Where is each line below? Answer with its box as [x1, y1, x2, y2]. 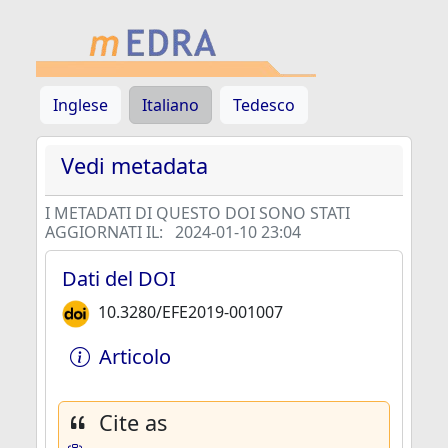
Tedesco [233, 94, 295, 116]
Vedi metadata [61, 151, 208, 180]
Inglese [53, 94, 108, 116]
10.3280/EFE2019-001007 [98, 301, 283, 324]
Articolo [99, 343, 171, 370]
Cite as [99, 408, 167, 437]
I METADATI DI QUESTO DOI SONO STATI [45, 202, 350, 224]
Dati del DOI [62, 265, 176, 292]
